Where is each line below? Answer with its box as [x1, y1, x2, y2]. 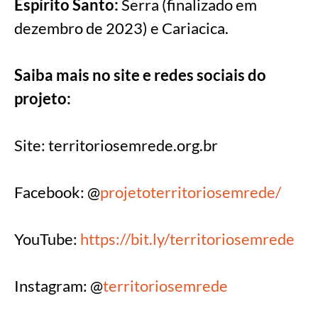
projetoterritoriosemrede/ [100, 182, 281, 202]
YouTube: [14, 229, 80, 249]
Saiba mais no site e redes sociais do [14, 65, 266, 85]
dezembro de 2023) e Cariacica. [14, 18, 229, 38]
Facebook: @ [14, 182, 100, 202]
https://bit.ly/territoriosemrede [80, 229, 295, 249]
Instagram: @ [14, 276, 103, 296]
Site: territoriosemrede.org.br [14, 136, 218, 155]
